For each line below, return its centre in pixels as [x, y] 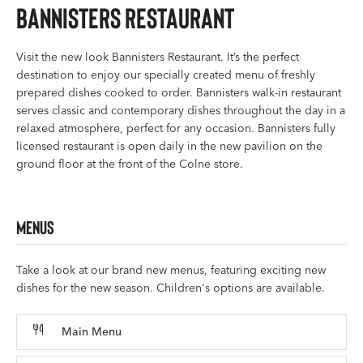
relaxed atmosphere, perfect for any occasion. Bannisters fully [176, 128]
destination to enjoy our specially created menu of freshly [166, 75]
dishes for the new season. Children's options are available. [171, 288]
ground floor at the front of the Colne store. [130, 164]
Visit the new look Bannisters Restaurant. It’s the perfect [158, 57]
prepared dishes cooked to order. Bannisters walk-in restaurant [179, 92]
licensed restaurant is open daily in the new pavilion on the [169, 146]
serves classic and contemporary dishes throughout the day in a [181, 110]
